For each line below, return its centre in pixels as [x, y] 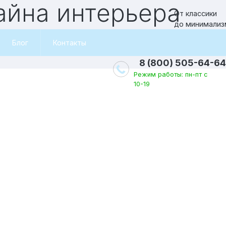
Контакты [70, 43]
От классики [195, 13]
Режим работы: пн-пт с [171, 74]
